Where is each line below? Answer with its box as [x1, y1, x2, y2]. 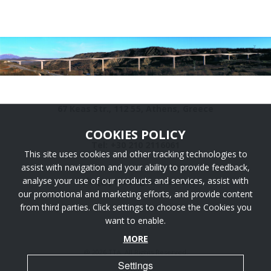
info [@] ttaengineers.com [77, 175, 194, 188]
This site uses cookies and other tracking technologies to [24, 148, 247, 160]
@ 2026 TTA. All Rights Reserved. [83, 247, 188, 257]
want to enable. [105, 215, 166, 226]
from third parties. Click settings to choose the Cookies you [19, 201, 252, 213]
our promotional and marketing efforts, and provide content [18, 188, 253, 200]
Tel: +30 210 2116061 [91, 139, 180, 151]
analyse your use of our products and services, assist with [22, 175, 249, 186]
